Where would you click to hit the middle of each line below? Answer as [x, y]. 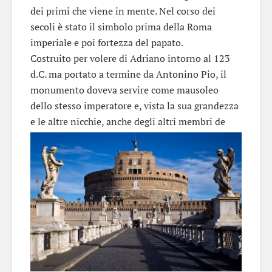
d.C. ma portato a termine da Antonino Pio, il [128, 74]
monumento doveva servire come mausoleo [124, 90]
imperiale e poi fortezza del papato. [107, 42]
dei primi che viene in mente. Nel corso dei [123, 11]
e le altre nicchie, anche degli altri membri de [128, 121]
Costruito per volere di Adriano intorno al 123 [130, 58]
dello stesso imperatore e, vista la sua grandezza [134, 105]
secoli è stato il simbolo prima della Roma [121, 26]
